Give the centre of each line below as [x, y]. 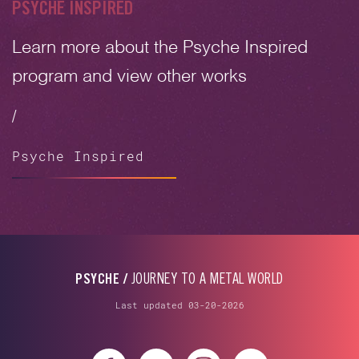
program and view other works [129, 77]
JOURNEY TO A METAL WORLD [206, 280]
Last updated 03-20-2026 [179, 305]
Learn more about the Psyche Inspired [160, 48]
